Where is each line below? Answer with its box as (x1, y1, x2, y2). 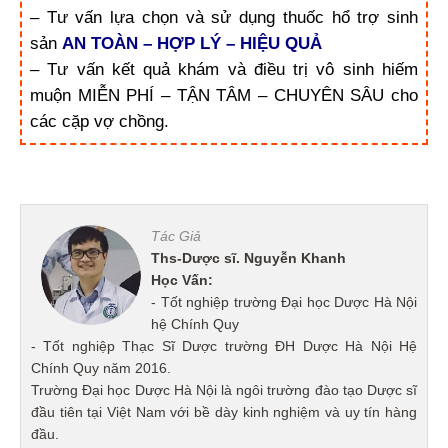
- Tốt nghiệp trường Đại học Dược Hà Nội (151, 293, 417, 310)
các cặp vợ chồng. (30, 112, 169, 132)
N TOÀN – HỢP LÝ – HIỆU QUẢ (74, 34, 322, 54)
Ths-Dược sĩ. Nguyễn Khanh (151, 249, 346, 266)
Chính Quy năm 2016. (31, 359, 171, 376)
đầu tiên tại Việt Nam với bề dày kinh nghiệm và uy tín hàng (31, 403, 417, 420)
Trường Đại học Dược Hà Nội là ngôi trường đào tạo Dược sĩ (31, 381, 417, 398)
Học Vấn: (151, 271, 213, 288)
